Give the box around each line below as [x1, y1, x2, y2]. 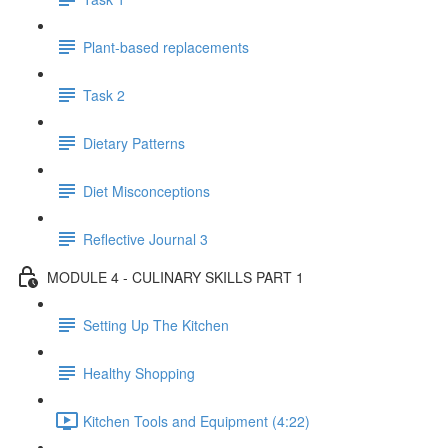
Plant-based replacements [83, 36, 249, 57]
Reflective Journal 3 [83, 228, 208, 249]
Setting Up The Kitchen [83, 314, 229, 335]
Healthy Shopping [83, 362, 195, 383]
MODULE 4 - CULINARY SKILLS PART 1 [47, 266, 304, 287]
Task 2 [83, 84, 125, 105]
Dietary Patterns [83, 132, 185, 153]
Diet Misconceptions [83, 180, 210, 201]
